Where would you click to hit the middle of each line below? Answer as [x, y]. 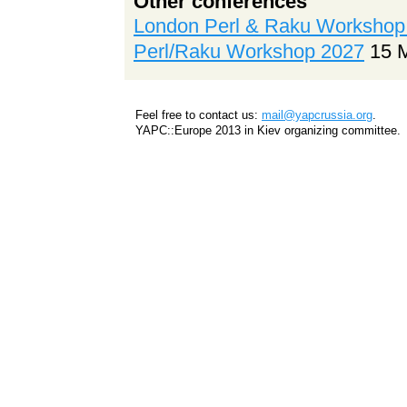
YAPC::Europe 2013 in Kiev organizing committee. [268, 130]
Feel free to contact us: [199, 114]
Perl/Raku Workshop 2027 [249, 51]
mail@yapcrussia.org [317, 114]
